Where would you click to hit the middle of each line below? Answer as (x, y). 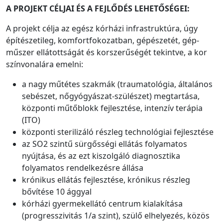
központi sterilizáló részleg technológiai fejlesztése (118, 132)
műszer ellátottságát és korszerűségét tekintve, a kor (107, 52)
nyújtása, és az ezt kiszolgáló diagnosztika (101, 156)
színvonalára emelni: (45, 64)
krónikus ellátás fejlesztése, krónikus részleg (106, 179)
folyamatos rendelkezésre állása (83, 167)
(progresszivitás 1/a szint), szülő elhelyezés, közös (116, 215)
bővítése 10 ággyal (57, 191)
